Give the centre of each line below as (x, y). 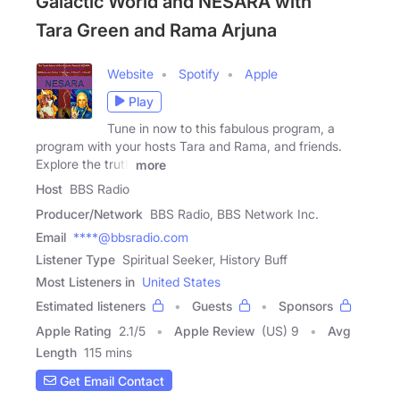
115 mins (108, 353)
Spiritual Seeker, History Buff (205, 260)
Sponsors (306, 306)
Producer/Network (89, 214)
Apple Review (214, 331)
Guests (212, 306)
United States (181, 282)
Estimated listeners (91, 306)
